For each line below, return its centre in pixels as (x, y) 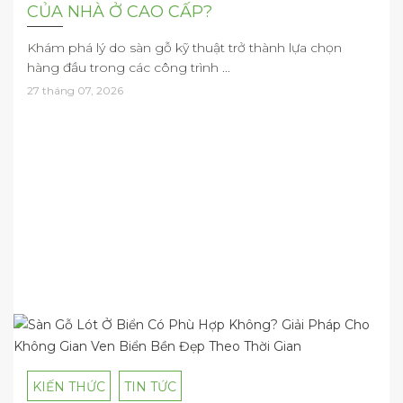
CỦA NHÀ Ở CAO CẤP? (120, 12)
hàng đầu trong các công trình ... (129, 68)
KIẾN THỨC (69, 386)
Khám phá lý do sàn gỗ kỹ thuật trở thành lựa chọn (184, 48)
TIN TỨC (150, 386)
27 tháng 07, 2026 (75, 91)
